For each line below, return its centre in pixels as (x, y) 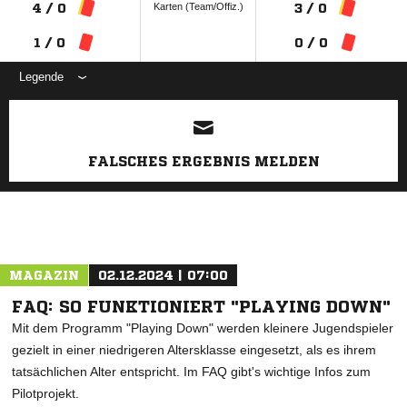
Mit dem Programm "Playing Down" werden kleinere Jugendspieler (203, 328)
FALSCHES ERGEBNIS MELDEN (203, 161)
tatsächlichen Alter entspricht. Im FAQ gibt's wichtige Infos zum (191, 372)
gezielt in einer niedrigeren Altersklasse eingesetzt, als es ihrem (194, 350)
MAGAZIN (44, 275)
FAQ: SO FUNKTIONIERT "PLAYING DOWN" (201, 306)
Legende (41, 77)
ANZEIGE (203, 99)
